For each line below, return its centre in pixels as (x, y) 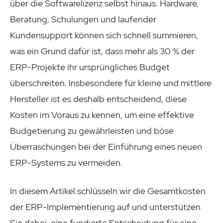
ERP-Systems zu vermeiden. (66, 162)
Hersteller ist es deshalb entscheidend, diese (98, 99)
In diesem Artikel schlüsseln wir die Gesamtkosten (108, 191)
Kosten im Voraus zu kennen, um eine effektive (102, 114)
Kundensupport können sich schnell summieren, (104, 35)
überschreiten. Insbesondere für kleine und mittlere (111, 83)
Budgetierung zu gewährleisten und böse (92, 130)
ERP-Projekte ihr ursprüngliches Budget (90, 67)
